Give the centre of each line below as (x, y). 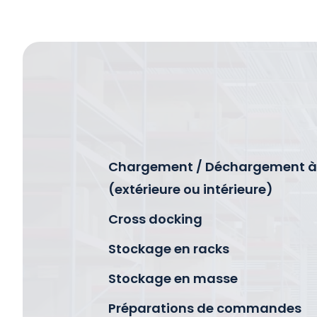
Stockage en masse (173, 278)
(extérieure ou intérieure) (190, 189)
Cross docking (155, 219)
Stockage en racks (168, 248)
